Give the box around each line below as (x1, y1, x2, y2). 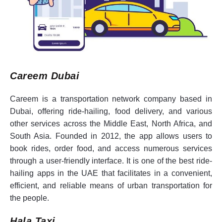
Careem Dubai (10, 70, 79, 81)
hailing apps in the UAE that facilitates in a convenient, (10, 168, 212, 177)
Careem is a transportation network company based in (10, 94, 212, 103)
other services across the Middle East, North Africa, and (10, 119, 212, 128)
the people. (10, 193, 49, 202)
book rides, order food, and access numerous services (10, 144, 212, 153)
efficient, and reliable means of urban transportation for (10, 181, 212, 190)
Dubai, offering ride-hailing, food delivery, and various (10, 107, 212, 115)
